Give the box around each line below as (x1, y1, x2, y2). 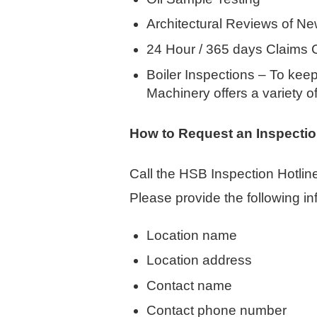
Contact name (146, 277, 232, 293)
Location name (146, 227, 237, 243)
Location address (146, 253, 252, 268)
